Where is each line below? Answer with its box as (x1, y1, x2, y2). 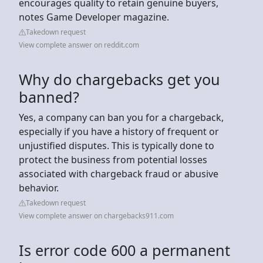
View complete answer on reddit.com (19, 39, 139, 50)
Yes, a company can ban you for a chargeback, (19, 110, 224, 124)
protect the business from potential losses (19, 153, 207, 166)
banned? (19, 86, 79, 107)
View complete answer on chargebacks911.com (19, 210, 174, 221)
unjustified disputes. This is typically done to (19, 139, 214, 152)
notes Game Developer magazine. (19, 10, 171, 23)
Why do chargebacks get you (19, 69, 220, 89)
